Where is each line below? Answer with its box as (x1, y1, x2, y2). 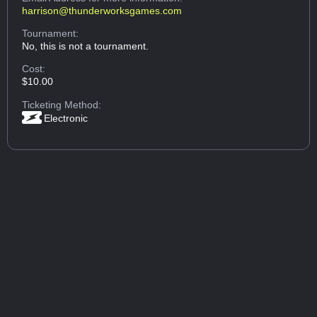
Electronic (44, 112, 88, 124)
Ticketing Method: (22, 98, 102, 110)
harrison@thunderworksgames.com (22, 4, 183, 16)
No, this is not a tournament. (22, 40, 149, 52)
